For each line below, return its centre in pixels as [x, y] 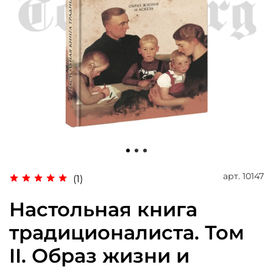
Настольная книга [103, 210]
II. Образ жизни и [99, 256]
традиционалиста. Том [127, 233]
